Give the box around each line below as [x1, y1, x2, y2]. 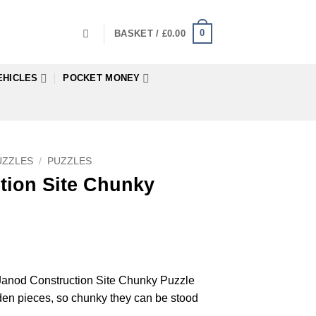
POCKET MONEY [63, 73, 140, 83]
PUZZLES [47, 156, 92, 166]
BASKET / [114, 28, 162, 39]
